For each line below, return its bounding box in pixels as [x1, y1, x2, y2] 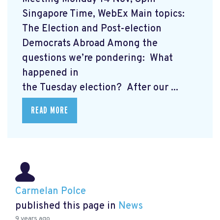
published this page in [15, 200, 118, 213]
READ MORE [31, 105, 68, 115]
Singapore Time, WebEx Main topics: [22, 7, 187, 21]
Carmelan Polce [15, 185, 86, 198]
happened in [22, 66, 79, 80]
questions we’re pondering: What [22, 52, 173, 65]
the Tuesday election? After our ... [22, 81, 178, 94]
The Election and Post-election [22, 22, 162, 35]
